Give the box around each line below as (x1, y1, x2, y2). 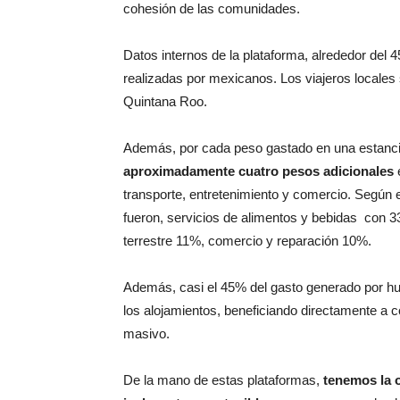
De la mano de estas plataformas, (123, 372, 323, 387)
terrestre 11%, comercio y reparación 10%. (123, 233, 371, 248)
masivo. (123, 326, 170, 341)
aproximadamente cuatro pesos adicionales (123, 163, 394, 179)
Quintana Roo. (123, 94, 207, 109)
